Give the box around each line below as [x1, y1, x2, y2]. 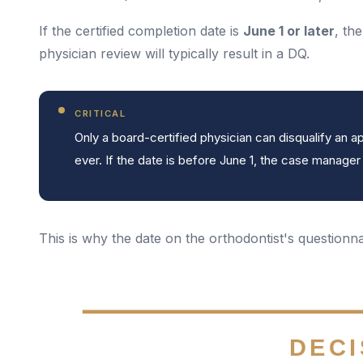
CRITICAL [75, 108, 126, 119]
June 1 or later [243, 23, 335, 39]
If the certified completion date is [39, 23, 243, 39]
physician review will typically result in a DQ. [39, 45, 310, 62]
